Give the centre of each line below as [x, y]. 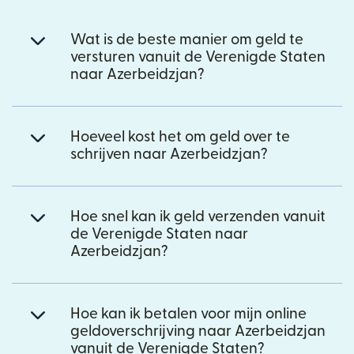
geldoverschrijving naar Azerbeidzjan [198, 331]
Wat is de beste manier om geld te [187, 40]
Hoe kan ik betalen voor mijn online [188, 314]
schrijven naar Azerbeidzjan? [169, 154]
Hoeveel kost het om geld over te [180, 137]
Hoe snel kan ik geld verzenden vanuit [198, 217]
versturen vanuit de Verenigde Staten [198, 57]
